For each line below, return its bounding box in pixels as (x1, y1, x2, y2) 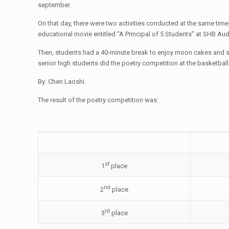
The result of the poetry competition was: (38, 96, 159, 104)
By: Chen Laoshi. (38, 78, 86, 85)
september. (38, 1, 72, 9)
